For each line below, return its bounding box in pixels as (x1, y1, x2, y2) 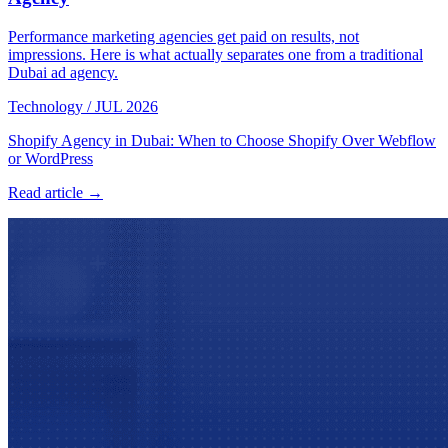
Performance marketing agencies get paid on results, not (8, 27, 359, 45)
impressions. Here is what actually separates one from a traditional (8, 45, 423, 63)
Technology (8, 97, 83, 115)
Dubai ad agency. (8, 63, 118, 81)
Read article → (8, 183, 103, 201)
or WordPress (8, 149, 93, 167)
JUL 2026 (95, 97, 158, 115)
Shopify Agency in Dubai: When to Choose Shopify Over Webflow (8, 131, 436, 149)
